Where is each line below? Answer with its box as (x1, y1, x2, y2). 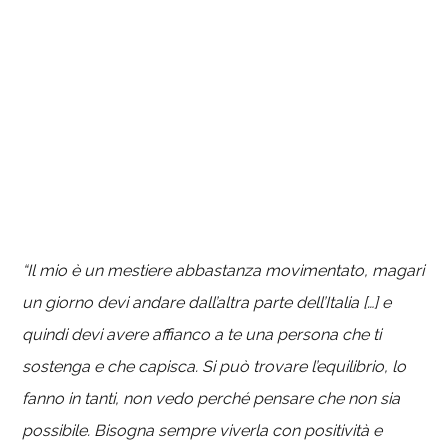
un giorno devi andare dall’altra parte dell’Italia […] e (22, 293, 392, 312)
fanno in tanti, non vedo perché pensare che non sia (22, 389, 401, 408)
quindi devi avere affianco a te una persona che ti (22, 325, 382, 344)
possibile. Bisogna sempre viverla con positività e (22, 421, 383, 440)
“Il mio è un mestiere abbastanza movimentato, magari (22, 261, 425, 280)
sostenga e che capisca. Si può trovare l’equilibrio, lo (22, 357, 407, 376)
